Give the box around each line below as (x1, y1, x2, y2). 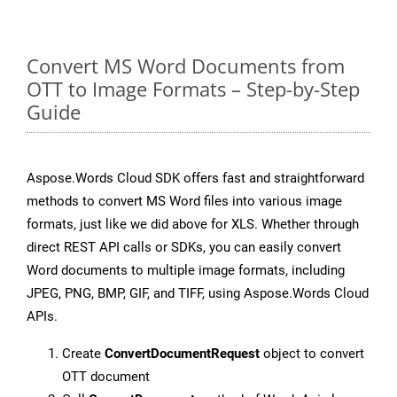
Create (62, 346, 105, 362)
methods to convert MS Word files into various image (27, 193, 342, 210)
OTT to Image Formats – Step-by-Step (27, 75, 360, 103)
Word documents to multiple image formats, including (27, 262, 345, 279)
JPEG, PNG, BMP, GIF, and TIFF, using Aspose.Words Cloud (27, 285, 369, 302)
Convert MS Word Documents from (27, 52, 345, 80)
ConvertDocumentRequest (105, 346, 260, 362)
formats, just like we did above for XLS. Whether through (27, 216, 359, 233)
